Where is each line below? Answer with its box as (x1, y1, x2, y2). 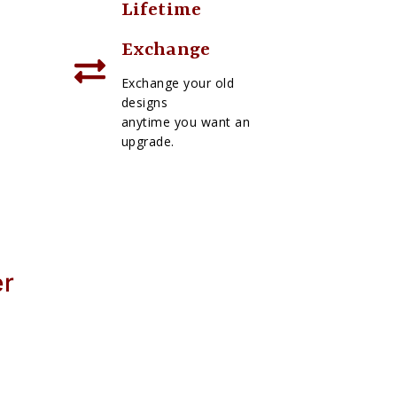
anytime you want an (121, 113, 251, 130)
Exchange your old (121, 74, 235, 91)
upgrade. (121, 132, 175, 150)
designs (121, 93, 168, 111)
